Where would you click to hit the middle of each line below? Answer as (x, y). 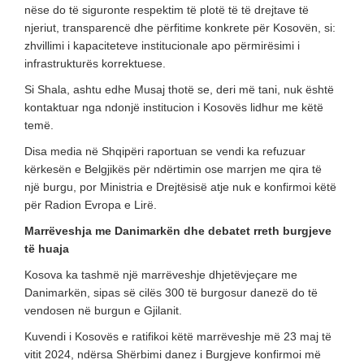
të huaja (47, 248)
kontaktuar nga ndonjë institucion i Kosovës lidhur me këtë (174, 107)
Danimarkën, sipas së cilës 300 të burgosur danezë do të (171, 292)
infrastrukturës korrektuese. (95, 63)
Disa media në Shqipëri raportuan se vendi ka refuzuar (165, 151)
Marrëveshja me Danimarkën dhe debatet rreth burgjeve (178, 230)
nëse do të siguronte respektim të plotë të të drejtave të (167, 9)
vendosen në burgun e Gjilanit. (103, 310)
